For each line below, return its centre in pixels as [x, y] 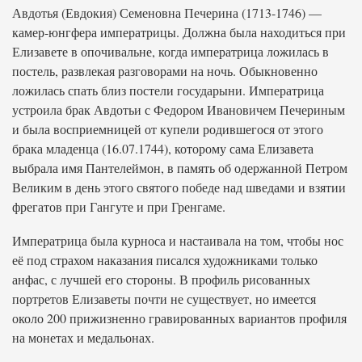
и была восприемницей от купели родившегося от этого [168, 129]
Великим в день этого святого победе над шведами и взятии [179, 187]
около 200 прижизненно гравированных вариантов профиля [179, 318]
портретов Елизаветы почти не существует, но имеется [164, 299]
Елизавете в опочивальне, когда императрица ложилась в [170, 51]
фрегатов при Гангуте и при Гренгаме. [119, 206]
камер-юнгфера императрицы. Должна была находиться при [179, 32]
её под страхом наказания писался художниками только [165, 260]
